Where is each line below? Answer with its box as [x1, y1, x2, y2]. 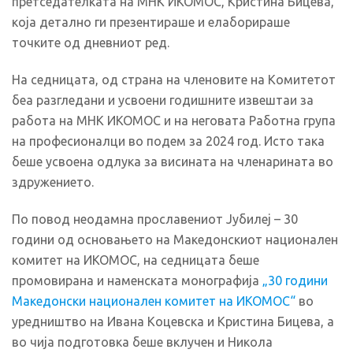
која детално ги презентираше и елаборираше [12, 15, 290, 30]
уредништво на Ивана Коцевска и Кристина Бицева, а [12, 314, 334, 329]
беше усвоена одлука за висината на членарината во [12, 154, 333, 169]
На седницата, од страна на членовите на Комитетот [12, 72, 336, 87]
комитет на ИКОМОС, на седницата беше [12, 252, 259, 267]
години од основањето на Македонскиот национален [12, 232, 338, 247]
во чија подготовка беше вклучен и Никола [12, 334, 273, 349]
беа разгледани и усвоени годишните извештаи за [12, 92, 314, 107]
